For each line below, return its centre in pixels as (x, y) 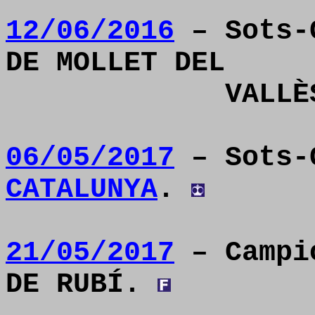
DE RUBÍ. (82, 284)
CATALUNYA (82, 189)
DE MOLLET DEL (115, 63)
